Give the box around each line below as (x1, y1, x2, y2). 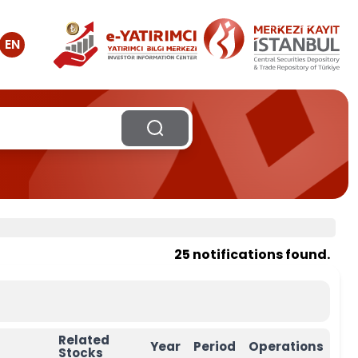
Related (58, 332, 109, 348)
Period (193, 338, 236, 355)
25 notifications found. (174, 245, 330, 264)
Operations (249, 338, 324, 355)
